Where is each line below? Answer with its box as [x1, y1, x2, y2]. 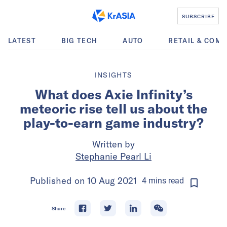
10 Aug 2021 [87, 175, 137, 186]
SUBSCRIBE [181, 13, 215, 19]
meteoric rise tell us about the [19, 100, 208, 117]
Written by [92, 138, 135, 150]
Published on [29, 175, 87, 186]
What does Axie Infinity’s [34, 86, 193, 103]
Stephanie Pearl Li [75, 150, 152, 162]
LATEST [8, 36, 36, 45]
